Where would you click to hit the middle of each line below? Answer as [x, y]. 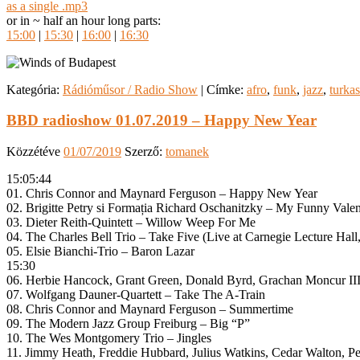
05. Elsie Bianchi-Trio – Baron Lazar [100, 252]
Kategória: [33, 89]
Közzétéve [35, 152]
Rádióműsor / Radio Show [130, 89]
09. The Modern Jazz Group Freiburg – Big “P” [128, 324]
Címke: [225, 89]
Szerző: [145, 152]
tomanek [187, 152]
